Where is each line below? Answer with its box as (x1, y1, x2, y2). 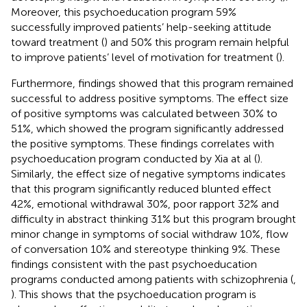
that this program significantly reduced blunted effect (11, 182, 271, 195)
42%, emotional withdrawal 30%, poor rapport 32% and (11, 197, 279, 210)
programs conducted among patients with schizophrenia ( (11, 272, 293, 286)
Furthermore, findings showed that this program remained (11, 76, 293, 90)
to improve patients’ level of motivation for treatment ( (11, 50, 279, 64)
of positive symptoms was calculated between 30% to (11, 106, 278, 120)
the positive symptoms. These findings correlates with (11, 136, 274, 150)
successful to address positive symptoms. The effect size (11, 91, 288, 105)
